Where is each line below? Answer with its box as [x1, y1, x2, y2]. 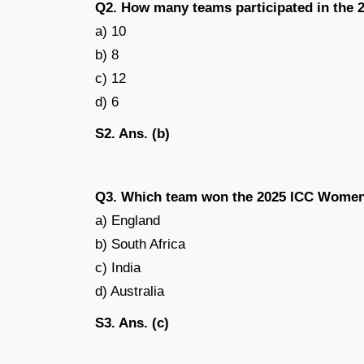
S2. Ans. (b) [95, 125, 170, 141]
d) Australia [95, 283, 164, 299]
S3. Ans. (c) [95, 314, 169, 331]
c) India [95, 259, 141, 275]
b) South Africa [95, 236, 185, 252]
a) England [95, 212, 160, 228]
